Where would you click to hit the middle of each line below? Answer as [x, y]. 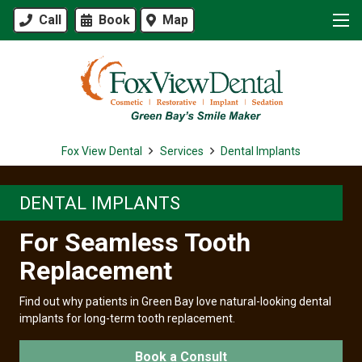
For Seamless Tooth [135, 242]
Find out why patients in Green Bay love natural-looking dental [175, 301]
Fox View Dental [101, 151]
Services [181, 151]
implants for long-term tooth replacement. [127, 318]
